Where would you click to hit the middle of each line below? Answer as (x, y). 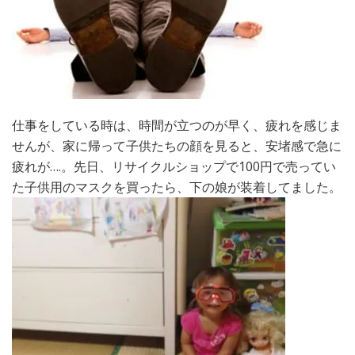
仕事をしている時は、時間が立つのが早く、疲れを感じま (177, 126)
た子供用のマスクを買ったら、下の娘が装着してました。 (177, 187)
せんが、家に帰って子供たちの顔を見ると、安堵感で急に (177, 146)
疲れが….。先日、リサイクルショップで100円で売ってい (174, 167)
